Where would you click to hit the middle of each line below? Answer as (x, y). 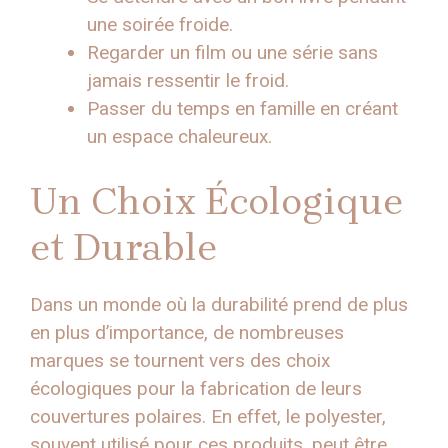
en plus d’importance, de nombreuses (187, 333)
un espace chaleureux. (179, 136)
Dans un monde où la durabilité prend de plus (219, 305)
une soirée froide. (160, 24)
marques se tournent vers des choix (180, 361)
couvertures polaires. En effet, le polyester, (208, 417)
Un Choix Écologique (216, 202)
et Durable (123, 248)
